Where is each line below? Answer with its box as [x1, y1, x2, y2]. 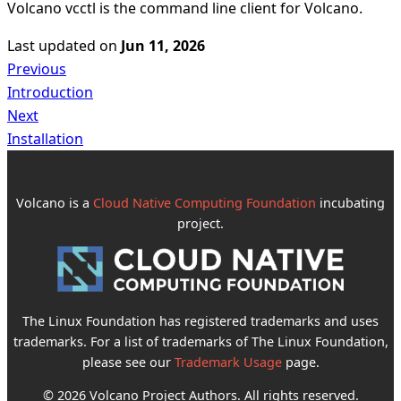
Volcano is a [16, 193, 93, 211]
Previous [7, 59, 66, 80]
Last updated [7, 36, 96, 56]
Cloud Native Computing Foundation [93, 193, 316, 211]
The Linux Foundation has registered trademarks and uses [22, 311, 379, 329]
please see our [81, 353, 175, 371]
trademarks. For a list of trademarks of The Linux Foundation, [13, 332, 388, 350]
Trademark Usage [174, 353, 282, 371]
